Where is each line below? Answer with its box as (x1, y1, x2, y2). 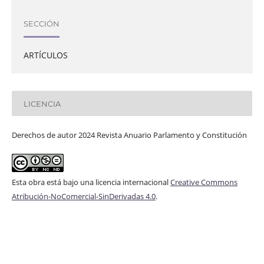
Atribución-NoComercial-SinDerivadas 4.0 (11, 191, 156, 202)
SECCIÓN (23, 18, 60, 28)
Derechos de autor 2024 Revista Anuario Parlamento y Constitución (11, 130, 247, 141)
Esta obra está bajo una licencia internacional (11, 177, 170, 188)
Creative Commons (170, 177, 237, 188)
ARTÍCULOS (23, 49, 68, 61)
